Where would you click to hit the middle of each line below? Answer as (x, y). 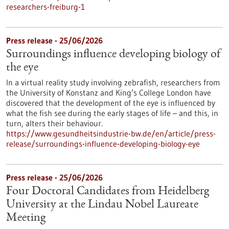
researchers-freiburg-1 (45, 7)
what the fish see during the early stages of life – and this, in (112, 113)
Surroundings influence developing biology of (113, 55)
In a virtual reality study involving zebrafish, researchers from (113, 82)
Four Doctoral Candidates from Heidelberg (108, 192)
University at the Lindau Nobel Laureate (102, 205)
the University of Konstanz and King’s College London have (109, 93)
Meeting (26, 218)
